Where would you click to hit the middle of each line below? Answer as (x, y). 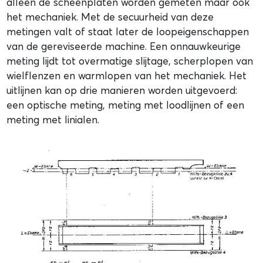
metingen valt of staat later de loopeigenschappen (128, 31)
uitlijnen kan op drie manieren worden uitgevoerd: (122, 90)
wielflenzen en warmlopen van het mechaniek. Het (127, 75)
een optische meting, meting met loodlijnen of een (126, 104)
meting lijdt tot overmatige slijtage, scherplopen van (130, 60)
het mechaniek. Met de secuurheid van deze (110, 16)
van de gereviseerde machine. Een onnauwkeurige (124, 46)
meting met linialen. (53, 119)
